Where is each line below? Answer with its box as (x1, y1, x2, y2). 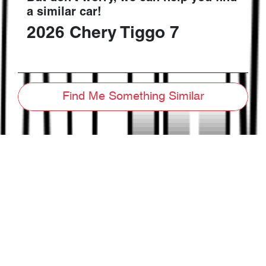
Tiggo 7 (120, 26, 179, 42)
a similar (27, 7, 80, 18)
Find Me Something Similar (62, 91, 204, 103)
